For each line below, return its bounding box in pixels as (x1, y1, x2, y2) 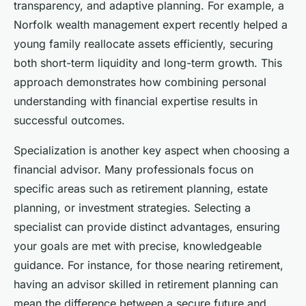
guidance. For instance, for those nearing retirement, (14, 258, 283, 272)
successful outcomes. (14, 113, 125, 127)
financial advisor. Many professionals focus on (14, 162, 253, 176)
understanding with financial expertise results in (14, 94, 258, 108)
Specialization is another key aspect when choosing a (14, 143, 290, 157)
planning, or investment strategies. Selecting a (14, 200, 251, 214)
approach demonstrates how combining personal (14, 74, 266, 89)
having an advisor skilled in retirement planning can (14, 277, 278, 291)
